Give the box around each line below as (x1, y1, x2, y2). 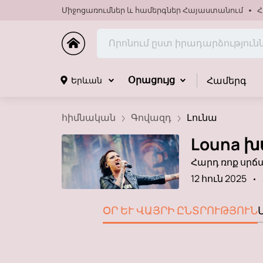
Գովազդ (130, 111, 171, 124)
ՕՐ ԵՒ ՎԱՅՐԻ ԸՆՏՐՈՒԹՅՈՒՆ (102, 201, 250, 217)
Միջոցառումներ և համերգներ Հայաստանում (61, 5, 243, 15)
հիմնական (61, 111, 116, 124)
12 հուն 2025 (190, 171, 247, 185)
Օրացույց (127, 75, 175, 85)
